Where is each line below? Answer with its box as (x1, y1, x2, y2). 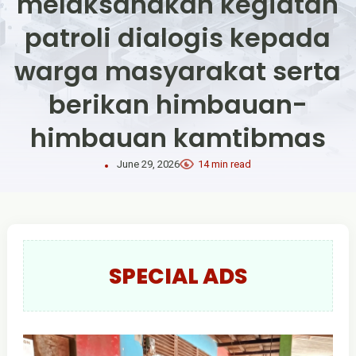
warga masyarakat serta (14, 53, 342, 89)
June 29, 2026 (114, 158, 180, 170)
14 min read (197, 158, 251, 170)
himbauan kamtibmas (29, 120, 326, 156)
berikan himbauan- (48, 87, 308, 122)
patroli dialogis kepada (25, 20, 331, 56)
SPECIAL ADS (108, 261, 247, 291)
